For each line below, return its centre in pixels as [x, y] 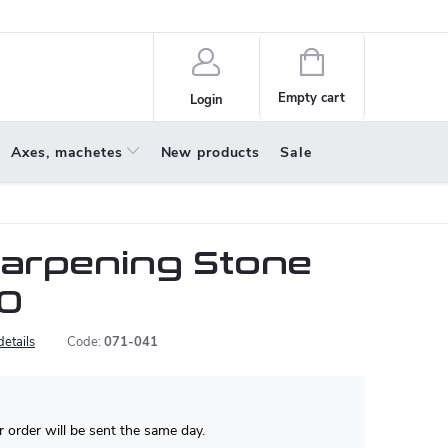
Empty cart [312, 98]
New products [210, 152]
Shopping [350, 60]
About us [93, 16]
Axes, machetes [67, 152]
